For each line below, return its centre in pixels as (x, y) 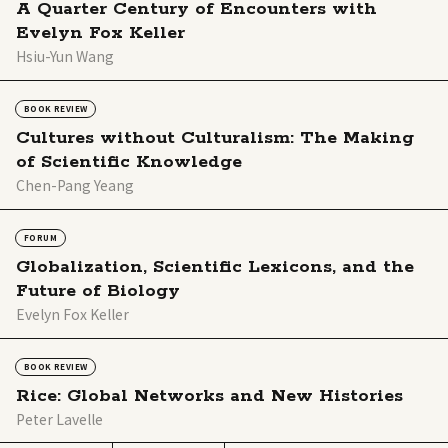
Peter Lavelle (59, 419)
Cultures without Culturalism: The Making (215, 138)
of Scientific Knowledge (129, 162)
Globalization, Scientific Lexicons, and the (215, 267)
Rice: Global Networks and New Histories (209, 396)
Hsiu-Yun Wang (65, 56)
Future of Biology (98, 291)
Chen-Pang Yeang (75, 185)
